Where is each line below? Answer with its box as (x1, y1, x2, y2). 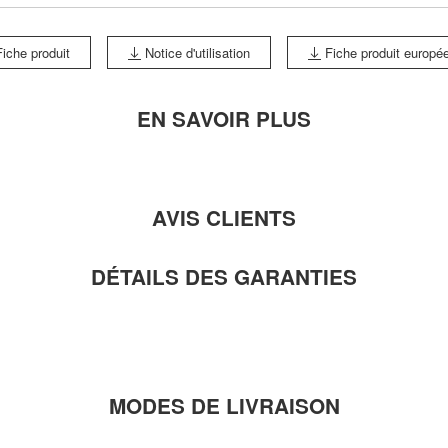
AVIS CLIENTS (152, 202, 296, 232)
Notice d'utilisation (140, 42, 250, 62)
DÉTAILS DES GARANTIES (91, 261, 357, 291)
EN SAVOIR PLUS (137, 103, 311, 133)
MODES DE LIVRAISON (108, 390, 340, 420)
